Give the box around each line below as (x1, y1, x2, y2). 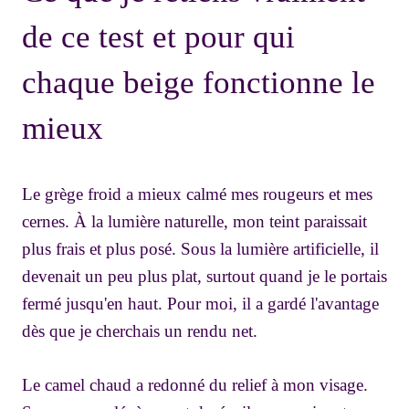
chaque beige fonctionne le (22, 65, 375, 101)
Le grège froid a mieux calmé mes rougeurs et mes (22, 184, 372, 204)
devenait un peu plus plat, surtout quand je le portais (22, 267, 387, 287)
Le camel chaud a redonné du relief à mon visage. (22, 375, 368, 395)
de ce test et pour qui (22, 19, 295, 56)
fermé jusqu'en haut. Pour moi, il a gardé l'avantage (22, 294, 379, 314)
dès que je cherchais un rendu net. (22, 321, 257, 341)
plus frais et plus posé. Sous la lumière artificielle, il (22, 239, 379, 259)
